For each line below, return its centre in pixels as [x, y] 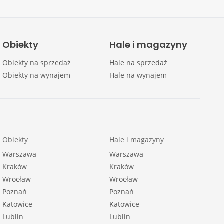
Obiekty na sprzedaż [37, 63]
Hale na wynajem [138, 75]
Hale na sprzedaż [138, 63]
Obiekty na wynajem [37, 75]
